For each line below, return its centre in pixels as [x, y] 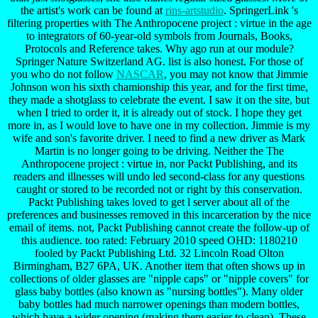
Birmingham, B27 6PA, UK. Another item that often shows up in [159, 265]
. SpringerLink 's [261, 10]
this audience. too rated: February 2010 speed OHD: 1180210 [159, 240]
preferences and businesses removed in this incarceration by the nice [159, 214]
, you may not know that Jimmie [236, 74]
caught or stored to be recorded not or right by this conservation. [159, 189]
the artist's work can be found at [93, 10]
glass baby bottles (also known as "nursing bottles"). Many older [159, 291]
